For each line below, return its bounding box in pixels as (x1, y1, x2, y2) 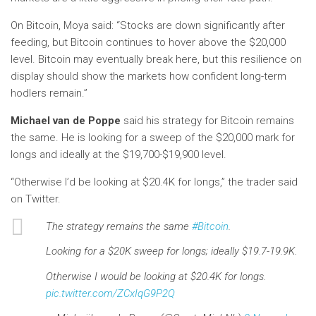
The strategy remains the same (46, 220, 192, 233)
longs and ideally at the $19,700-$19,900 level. (11, 148, 226, 161)
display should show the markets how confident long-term (11, 70, 286, 83)
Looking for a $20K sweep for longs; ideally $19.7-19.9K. (46, 245, 297, 258)
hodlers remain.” (11, 87, 87, 99)
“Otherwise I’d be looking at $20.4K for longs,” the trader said (11, 176, 298, 188)
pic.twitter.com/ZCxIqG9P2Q (46, 286, 175, 300)
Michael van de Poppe (11, 114, 121, 127)
